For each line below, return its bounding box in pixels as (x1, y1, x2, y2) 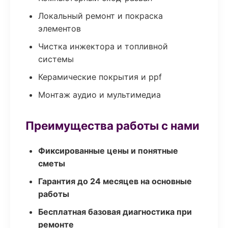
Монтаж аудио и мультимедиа (38, 90, 161, 100)
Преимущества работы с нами (25, 119, 199, 132)
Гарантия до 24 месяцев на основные (38, 176, 192, 186)
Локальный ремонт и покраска (38, 11, 163, 21)
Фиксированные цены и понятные (38, 146, 178, 156)
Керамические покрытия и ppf (38, 72, 162, 82)
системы (38, 54, 74, 64)
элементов (38, 23, 81, 34)
